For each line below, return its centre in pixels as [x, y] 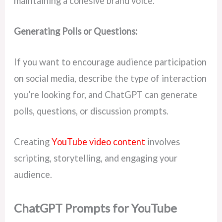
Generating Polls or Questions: [76, 31]
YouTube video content [99, 142]
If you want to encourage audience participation [111, 62]
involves [163, 142]
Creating [33, 142]
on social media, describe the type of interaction [111, 79]
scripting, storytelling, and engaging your [96, 158]
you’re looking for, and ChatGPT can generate [106, 95]
